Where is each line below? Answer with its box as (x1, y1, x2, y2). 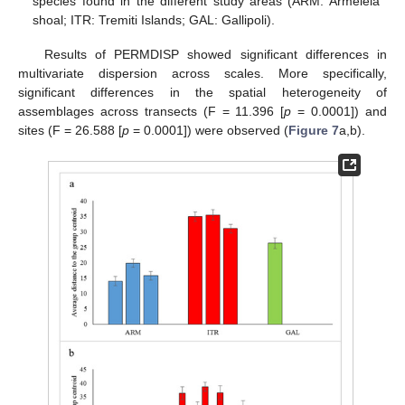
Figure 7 (288, 123, 339, 138)
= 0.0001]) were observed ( (129, 123, 288, 138)
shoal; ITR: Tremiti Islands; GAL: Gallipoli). (33, 13, 276, 28)
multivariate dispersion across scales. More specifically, (18, 66, 387, 81)
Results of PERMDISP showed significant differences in (43, 47, 387, 62)
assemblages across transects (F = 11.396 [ (18, 104, 285, 119)
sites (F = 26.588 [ (18, 123, 122, 138)
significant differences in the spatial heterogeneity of (18, 85, 387, 100)
